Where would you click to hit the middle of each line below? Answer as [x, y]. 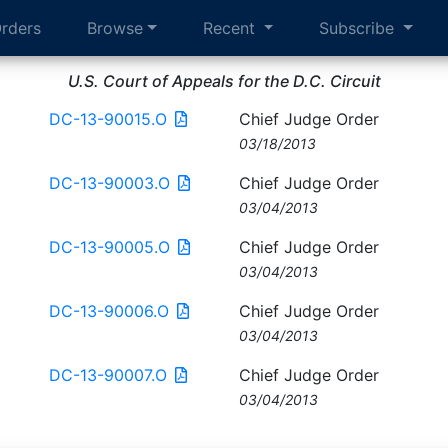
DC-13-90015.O [108, 119]
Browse [115, 28]
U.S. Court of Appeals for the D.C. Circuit [224, 81]
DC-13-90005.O [109, 247]
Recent [231, 28]
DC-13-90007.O [108, 375]
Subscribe [359, 28]
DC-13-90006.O [109, 311]
